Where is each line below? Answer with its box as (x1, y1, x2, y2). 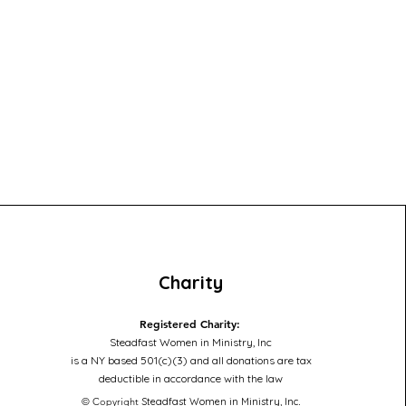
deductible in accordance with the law (99, 372, 284, 385)
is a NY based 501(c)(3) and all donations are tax (70, 353, 312, 367)
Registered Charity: (139, 316, 240, 331)
